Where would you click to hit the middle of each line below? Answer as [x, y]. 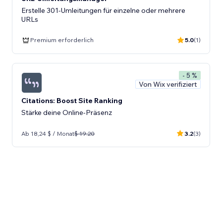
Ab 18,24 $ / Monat [48, 133]
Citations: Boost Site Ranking [72, 101]
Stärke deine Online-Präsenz [67, 112]
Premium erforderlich [62, 40]
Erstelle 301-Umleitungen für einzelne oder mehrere [103, 10]
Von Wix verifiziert [168, 84]
